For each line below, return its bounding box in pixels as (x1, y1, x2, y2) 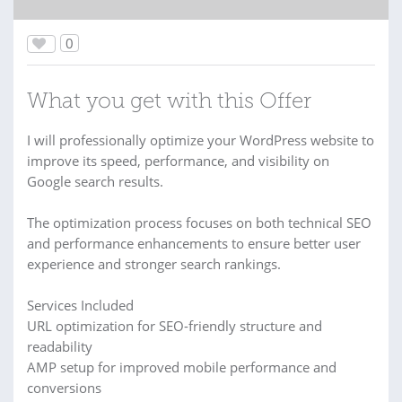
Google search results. (27, 172, 163, 190)
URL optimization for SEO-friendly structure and (27, 317, 322, 335)
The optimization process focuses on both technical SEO (27, 214, 371, 232)
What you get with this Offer (27, 92, 311, 113)
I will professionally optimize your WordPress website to (27, 131, 374, 149)
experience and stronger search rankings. (27, 255, 281, 273)
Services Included (27, 296, 134, 314)
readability (27, 337, 92, 355)
